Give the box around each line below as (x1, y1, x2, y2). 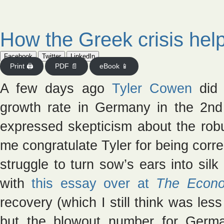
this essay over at (31, 176, 156, 191)
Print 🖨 (9, 62, 33, 70)
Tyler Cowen (111, 81, 192, 96)
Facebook (4, 52, 32, 60)
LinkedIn (70, 52, 95, 60)
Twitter (42, 52, 61, 60)
